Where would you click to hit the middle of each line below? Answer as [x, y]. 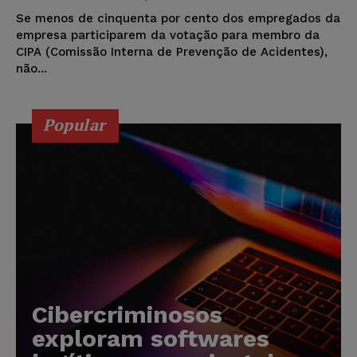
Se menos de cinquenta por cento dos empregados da [178, 19]
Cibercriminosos [127, 315]
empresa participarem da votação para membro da [168, 35]
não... [31, 69]
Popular [75, 125]
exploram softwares [151, 339]
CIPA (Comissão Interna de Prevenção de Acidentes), [172, 52]
